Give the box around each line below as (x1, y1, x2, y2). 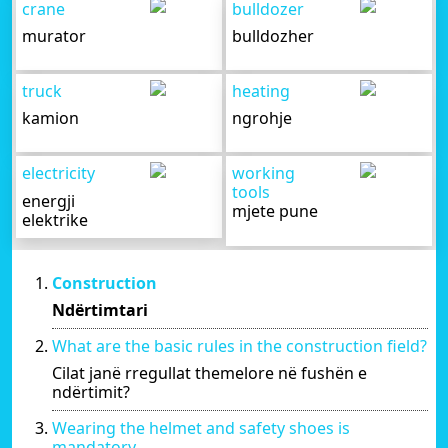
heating (232, 80, 291, 102)
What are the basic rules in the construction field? (52, 334, 427, 357)
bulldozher (232, 24, 315, 47)
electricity (22, 162, 96, 185)
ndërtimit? (52, 380, 130, 403)
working (232, 162, 296, 185)
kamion (22, 107, 80, 130)
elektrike (22, 208, 89, 231)
